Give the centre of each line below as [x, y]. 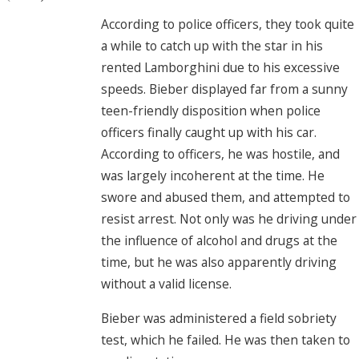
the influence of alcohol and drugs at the [219, 241]
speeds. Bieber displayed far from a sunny [224, 89]
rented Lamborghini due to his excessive [220, 68]
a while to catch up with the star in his [212, 46]
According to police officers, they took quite [228, 24]
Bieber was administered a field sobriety [219, 318]
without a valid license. [166, 284]
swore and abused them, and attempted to [226, 198]
